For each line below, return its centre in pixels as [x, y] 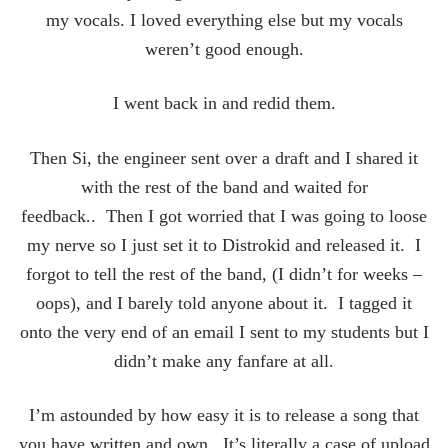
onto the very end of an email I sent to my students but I [224, 331]
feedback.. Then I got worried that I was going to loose [224, 215]
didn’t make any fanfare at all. [224, 360]
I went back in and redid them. [224, 103]
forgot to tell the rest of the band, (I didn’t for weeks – [224, 273]
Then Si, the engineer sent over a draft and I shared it [224, 157]
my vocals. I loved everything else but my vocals [224, 19]
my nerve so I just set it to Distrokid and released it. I [224, 244]
